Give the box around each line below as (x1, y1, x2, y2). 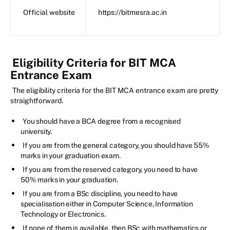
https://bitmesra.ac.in (98, 8, 167, 16)
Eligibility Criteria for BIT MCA (12, 55, 176, 69)
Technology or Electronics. (21, 209, 106, 218)
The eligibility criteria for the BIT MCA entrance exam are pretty (12, 86, 218, 94)
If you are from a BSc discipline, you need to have (23, 189, 178, 198)
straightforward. (10, 96, 63, 105)
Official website (23, 8, 75, 16)
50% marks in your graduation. (21, 175, 118, 184)
